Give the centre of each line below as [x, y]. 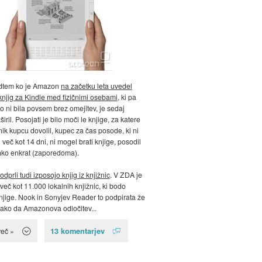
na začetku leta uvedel [96, 86]
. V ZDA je [126, 175]
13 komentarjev [78, 231]
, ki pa [127, 97]
